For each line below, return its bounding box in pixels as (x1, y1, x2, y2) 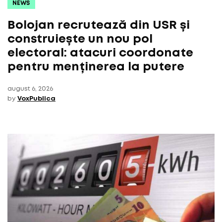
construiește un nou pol (7, 34, 153, 45)
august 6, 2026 (7, 86, 53, 92)
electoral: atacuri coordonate (7, 48, 193, 58)
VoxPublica (17, 96, 55, 102)
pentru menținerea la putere (7, 61, 184, 72)
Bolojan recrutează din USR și (7, 20, 190, 31)
